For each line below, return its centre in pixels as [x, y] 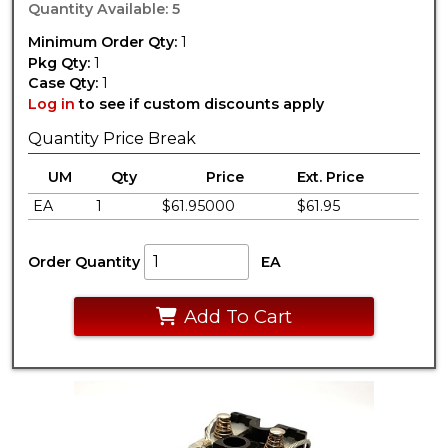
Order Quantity [84, 261]
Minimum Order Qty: [103, 42]
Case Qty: [63, 83]
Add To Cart [237, 317]
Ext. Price [331, 176]
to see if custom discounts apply [200, 103]
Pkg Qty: [59, 62]
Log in [52, 103]
